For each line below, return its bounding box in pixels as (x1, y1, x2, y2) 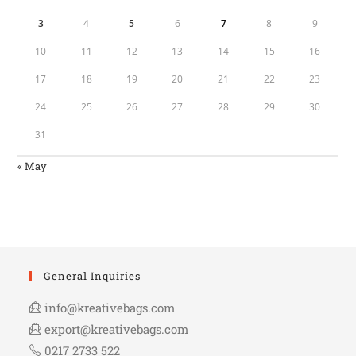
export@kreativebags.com (44, 321, 189, 338)
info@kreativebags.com (44, 300, 176, 316)
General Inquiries (44, 269, 141, 284)
